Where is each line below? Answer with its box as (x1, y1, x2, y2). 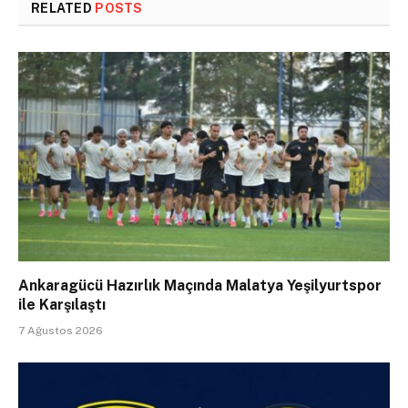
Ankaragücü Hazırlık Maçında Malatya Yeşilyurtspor (18, 276, 382, 294)
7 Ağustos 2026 (18, 323, 103, 337)
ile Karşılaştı (18, 295, 106, 313)
